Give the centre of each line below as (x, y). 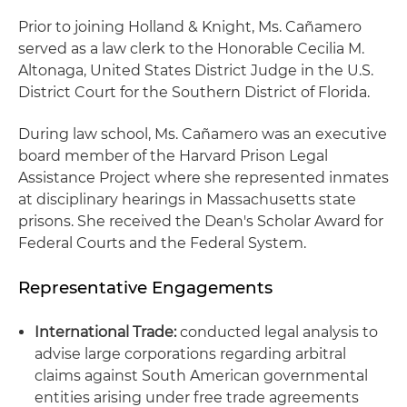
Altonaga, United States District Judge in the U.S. (196, 70)
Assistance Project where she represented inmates (203, 178)
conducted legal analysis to (277, 332)
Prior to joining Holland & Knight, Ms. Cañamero (190, 27)
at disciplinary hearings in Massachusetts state (187, 199)
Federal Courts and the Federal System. (162, 243)
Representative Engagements (145, 288)
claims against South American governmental (201, 376)
